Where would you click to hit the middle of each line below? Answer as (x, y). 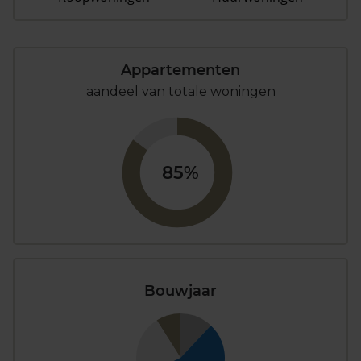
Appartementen (180, 70)
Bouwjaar (180, 291)
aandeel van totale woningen (180, 91)
